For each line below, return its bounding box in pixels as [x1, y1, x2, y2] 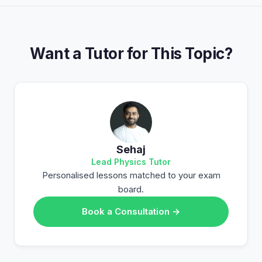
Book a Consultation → [82, 206, 180, 218]
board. [118, 184, 144, 195]
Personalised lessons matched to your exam [42, 170, 220, 181]
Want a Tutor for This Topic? [30, 44, 232, 63]
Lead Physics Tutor [91, 157, 171, 167]
